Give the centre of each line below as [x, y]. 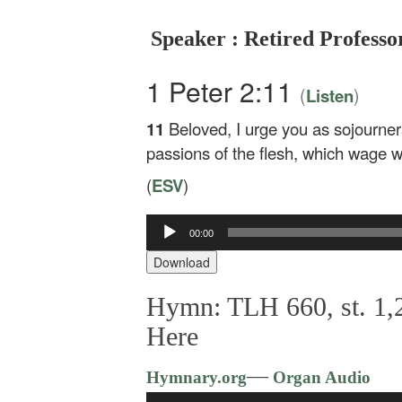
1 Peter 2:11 [223, 91]
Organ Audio [319, 377]
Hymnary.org [197, 377]
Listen [330, 96]
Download [182, 262]
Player [163, 257]
